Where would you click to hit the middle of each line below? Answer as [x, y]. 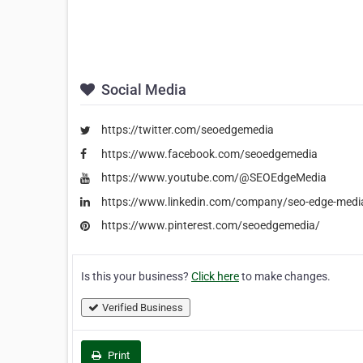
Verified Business [143, 307]
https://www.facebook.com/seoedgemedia [209, 154]
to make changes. [285, 276]
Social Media [142, 90]
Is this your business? [136, 276]
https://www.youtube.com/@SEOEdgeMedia [214, 178]
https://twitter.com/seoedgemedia [188, 130]
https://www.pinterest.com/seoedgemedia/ [211, 226]
